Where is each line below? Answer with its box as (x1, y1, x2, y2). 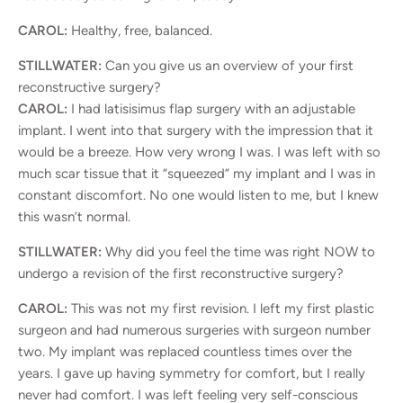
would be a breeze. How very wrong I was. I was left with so (18, 143, 381, 160)
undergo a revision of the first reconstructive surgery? (18, 264, 344, 282)
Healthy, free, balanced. (67, 22, 212, 39)
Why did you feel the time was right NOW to (102, 243, 375, 260)
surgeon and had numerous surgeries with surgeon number (18, 321, 371, 338)
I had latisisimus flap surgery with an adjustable (67, 100, 355, 117)
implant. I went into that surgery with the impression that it (18, 121, 373, 139)
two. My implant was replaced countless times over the (18, 343, 352, 360)
